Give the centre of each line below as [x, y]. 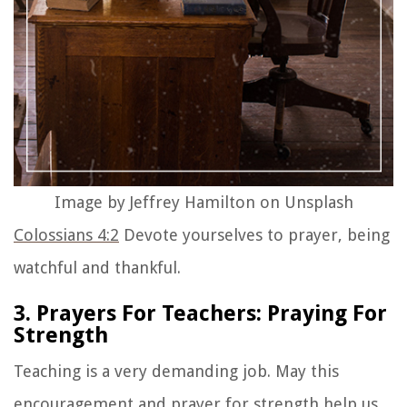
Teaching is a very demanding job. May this [176, 372]
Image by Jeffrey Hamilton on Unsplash [203, 203]
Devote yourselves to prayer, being [254, 235]
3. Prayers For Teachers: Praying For [200, 314]
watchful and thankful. [97, 268]
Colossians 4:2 [66, 235]
